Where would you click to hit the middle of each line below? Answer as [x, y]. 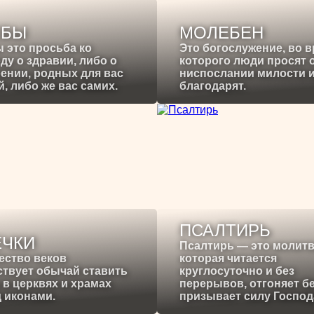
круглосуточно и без [237, 271]
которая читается [228, 259]
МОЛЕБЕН [221, 33]
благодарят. [213, 86]
